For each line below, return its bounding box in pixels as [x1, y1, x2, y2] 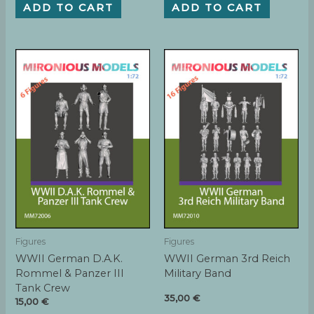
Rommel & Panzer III [15, 267, 125, 280]
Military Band [164, 267, 231, 280]
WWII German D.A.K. [15, 252, 123, 266]
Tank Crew [15, 282, 71, 295]
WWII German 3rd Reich [164, 252, 290, 266]
